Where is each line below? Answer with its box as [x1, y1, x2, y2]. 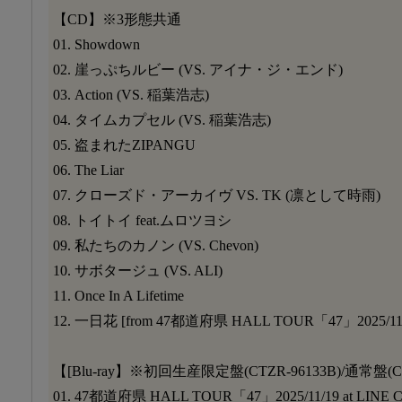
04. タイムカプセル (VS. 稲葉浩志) [53, 111, 271, 127]
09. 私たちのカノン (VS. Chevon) [53, 237, 258, 253]
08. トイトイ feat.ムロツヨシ [53, 212, 232, 228]
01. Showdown [53, 36, 140, 52]
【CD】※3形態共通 [53, 11, 181, 27]
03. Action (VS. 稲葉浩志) [53, 86, 209, 102]
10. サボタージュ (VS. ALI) [53, 262, 223, 278]
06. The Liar [53, 162, 124, 178]
